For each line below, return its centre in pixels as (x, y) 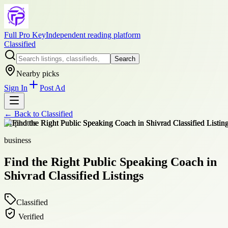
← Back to (23, 114)
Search (125, 59)
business (18, 140)
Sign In (16, 88)
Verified (30, 216)
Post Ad (52, 88)
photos (24, 123)
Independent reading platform (93, 35)
